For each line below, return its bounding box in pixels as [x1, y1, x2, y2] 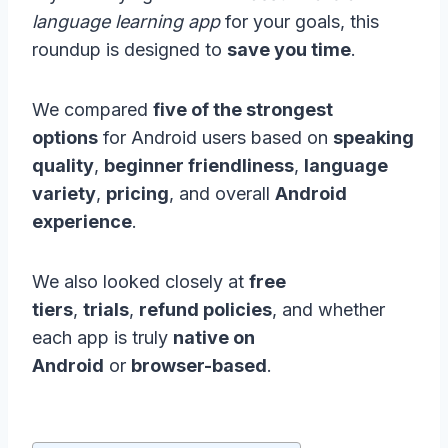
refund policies [139, 298, 272, 320]
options [32, 126, 98, 148]
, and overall [169, 182, 275, 204]
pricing [106, 182, 169, 204]
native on [173, 326, 255, 348]
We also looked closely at [32, 270, 249, 292]
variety [32, 182, 96, 204]
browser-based [131, 354, 267, 376]
